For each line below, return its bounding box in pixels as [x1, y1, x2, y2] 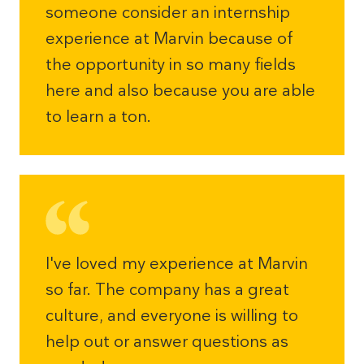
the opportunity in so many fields [45, 55, 296, 73]
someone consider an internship [45, 3, 290, 21]
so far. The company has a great [45, 280, 289, 298]
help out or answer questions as [45, 332, 288, 350]
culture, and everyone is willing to [45, 306, 298, 324]
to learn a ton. [45, 107, 151, 125]
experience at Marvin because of [45, 29, 292, 47]
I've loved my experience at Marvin [45, 254, 308, 272]
